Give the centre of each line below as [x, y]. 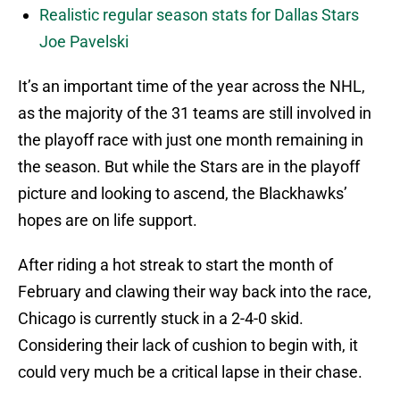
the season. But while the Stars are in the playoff [189, 167]
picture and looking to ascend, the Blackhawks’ [183, 194]
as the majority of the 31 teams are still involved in [195, 113]
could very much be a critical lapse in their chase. [190, 372]
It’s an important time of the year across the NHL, [192, 87]
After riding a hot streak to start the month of [175, 265]
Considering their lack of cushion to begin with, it [188, 346]
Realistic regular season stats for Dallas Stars [199, 15]
